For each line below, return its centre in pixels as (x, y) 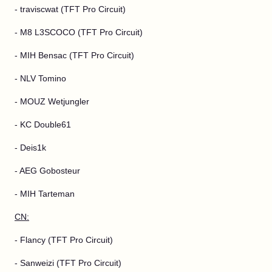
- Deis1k (30, 148)
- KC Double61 (43, 124)
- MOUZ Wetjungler (52, 101)
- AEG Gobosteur (47, 171)
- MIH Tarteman (45, 194)
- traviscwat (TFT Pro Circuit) (70, 9)
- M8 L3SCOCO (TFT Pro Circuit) (79, 32)
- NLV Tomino (40, 78)
